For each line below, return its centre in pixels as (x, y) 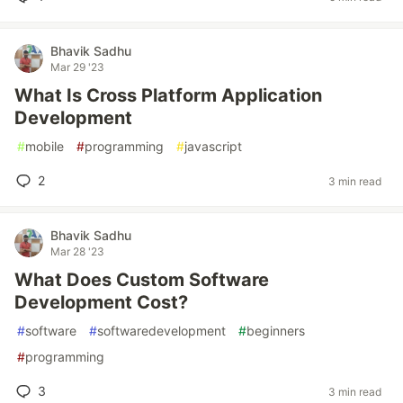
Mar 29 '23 (77, 67)
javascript (213, 146)
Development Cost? (101, 302)
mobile (45, 146)
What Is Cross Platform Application (168, 95)
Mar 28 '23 (77, 251)
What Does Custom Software (142, 280)
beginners (276, 331)
